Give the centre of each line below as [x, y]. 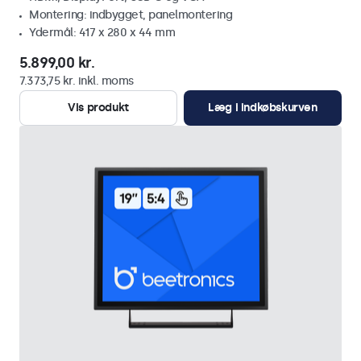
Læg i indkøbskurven [263, 108]
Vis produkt [98, 108]
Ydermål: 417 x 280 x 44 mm [102, 33]
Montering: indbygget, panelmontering [131, 15]
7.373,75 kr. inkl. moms [77, 81]
